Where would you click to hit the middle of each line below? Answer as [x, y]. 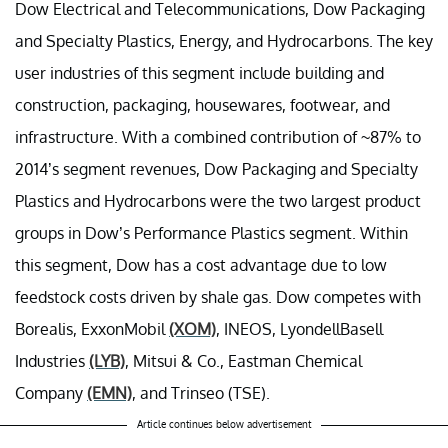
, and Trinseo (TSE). [201, 392]
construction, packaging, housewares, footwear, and [202, 104]
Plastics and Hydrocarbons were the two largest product [218, 200]
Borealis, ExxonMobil [92, 328]
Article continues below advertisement [224, 423]
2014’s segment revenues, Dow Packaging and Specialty [216, 168]
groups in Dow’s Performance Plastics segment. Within [211, 232]
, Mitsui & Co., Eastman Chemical [243, 360]
